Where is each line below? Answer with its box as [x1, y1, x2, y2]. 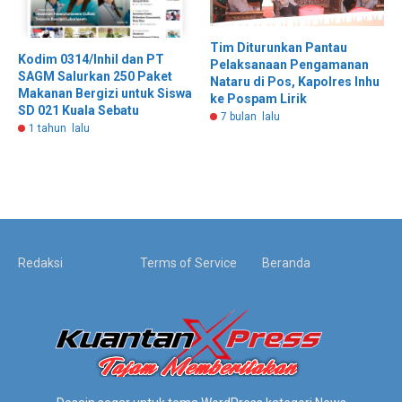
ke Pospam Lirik [210, 91, 307, 106]
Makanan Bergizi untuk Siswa [18, 86, 192, 101]
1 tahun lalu [29, 122, 90, 135]
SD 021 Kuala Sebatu [18, 103, 139, 118]
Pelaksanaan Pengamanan [210, 57, 369, 72]
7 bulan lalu [221, 109, 280, 123]
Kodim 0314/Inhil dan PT [18, 52, 164, 67]
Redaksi [18, 256, 63, 271]
